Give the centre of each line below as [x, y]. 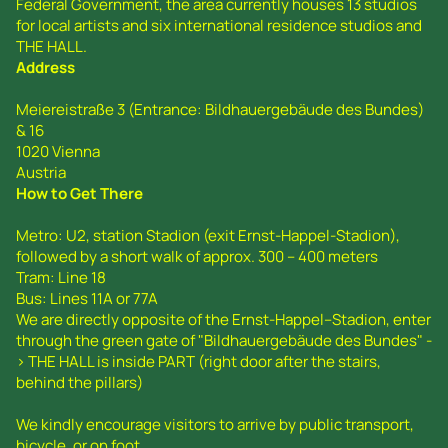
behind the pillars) [79, 382]
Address [45, 67]
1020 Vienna [58, 151]
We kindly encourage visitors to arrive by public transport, [215, 424]
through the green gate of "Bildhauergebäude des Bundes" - [224, 340]
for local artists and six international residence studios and [219, 25]
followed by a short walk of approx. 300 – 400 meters [197, 256]
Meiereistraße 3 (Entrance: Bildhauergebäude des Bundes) [220, 109]
